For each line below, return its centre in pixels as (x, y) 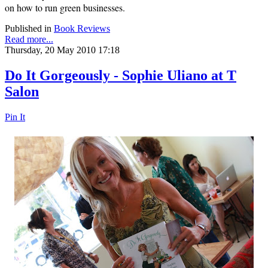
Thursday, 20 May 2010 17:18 (62, 50)
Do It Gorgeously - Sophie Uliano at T (121, 75)
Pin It (15, 117)
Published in (28, 28)
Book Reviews (82, 28)
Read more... (29, 39)
